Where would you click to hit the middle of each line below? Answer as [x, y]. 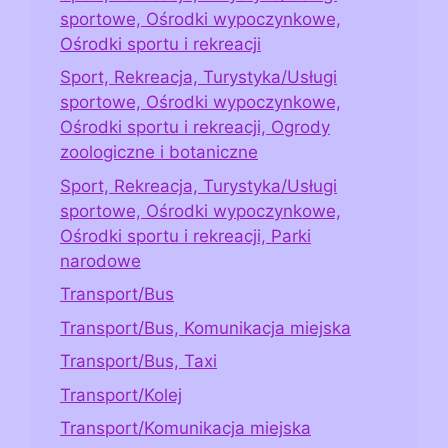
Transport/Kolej [121, 394]
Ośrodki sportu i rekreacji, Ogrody [195, 127]
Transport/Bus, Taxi [138, 361]
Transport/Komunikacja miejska [185, 428]
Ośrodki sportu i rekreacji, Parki [185, 235]
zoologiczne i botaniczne [159, 152]
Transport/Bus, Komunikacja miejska [205, 327]
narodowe [100, 260]
